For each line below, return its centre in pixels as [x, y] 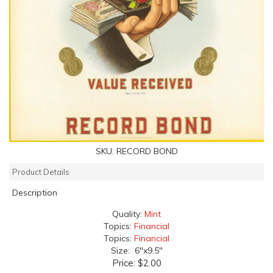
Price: [125, 263]
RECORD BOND [147, 151]
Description [35, 193]
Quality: [128, 214]
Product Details [41, 172]
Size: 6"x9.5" [136, 251]
